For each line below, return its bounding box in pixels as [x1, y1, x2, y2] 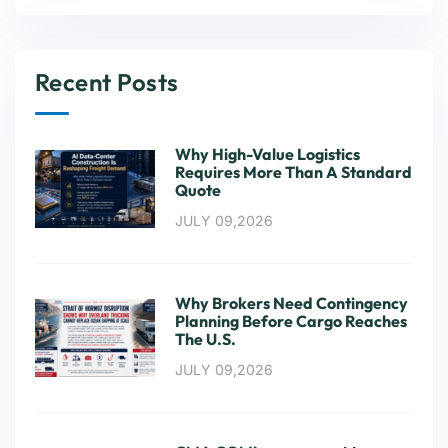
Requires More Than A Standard [175, 162, 412, 183]
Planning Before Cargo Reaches [175, 311, 407, 332]
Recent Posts [35, 67, 179, 98]
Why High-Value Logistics [175, 144, 360, 165]
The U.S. [175, 329, 236, 350]
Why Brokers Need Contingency [175, 293, 408, 314]
